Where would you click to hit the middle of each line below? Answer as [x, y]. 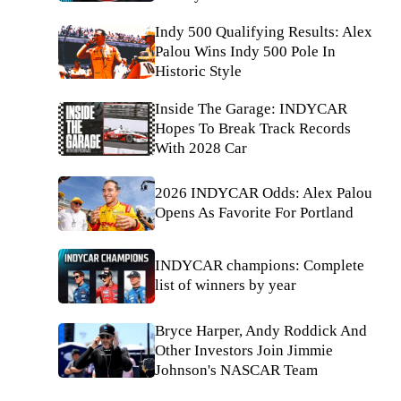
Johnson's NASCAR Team [236, 370]
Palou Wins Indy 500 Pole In [245, 51]
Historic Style [198, 71]
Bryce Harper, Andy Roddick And [261, 330]
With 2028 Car [201, 148]
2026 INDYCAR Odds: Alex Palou [264, 193]
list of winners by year [226, 286]
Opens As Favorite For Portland [254, 213]
